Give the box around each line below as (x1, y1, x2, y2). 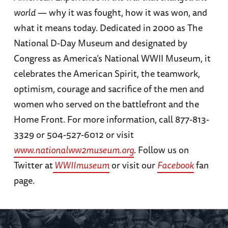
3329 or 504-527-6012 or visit (13, 127, 134, 141)
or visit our (109, 157, 157, 172)
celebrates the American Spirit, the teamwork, (13, 66, 200, 80)
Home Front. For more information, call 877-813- (13, 111, 209, 126)
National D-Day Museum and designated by (13, 35, 187, 50)
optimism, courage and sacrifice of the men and (13, 81, 204, 96)
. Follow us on (133, 142, 189, 157)
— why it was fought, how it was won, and (35, 5, 207, 19)
